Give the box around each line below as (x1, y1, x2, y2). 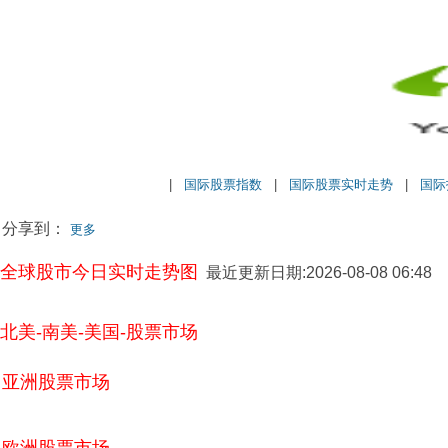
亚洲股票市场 (2, 371, 110, 392)
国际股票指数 (183, 176, 262, 192)
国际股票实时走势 (288, 176, 393, 192)
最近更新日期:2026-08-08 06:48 (198, 263, 432, 281)
